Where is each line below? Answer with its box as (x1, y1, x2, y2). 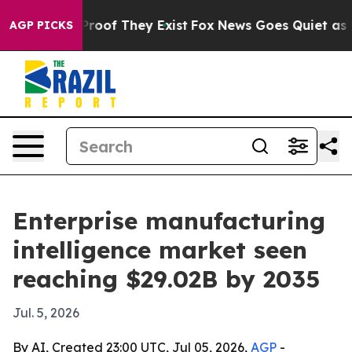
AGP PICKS (9, 18, 73, 32)
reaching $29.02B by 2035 (13, 264, 320, 294)
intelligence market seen (13, 235, 307, 265)
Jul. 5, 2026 (13, 305, 79, 321)
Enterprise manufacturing (13, 206, 325, 236)
